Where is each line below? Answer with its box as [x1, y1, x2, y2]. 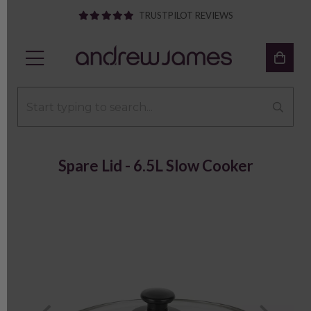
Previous [52, 282, 108, 299]
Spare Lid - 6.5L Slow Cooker [58, 156, 253, 175]
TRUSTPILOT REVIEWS [138, 10, 233, 21]
